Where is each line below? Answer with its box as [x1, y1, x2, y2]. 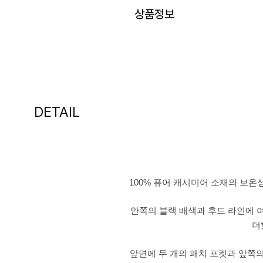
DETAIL [34, 103, 80, 121]
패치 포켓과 [190, 249, 238, 259]
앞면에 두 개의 [130, 249, 190, 259]
